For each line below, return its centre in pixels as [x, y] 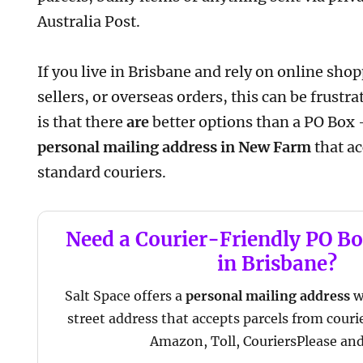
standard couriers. [102, 173]
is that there [82, 122]
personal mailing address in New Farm [175, 147]
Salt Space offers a [126, 295]
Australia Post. [89, 21]
